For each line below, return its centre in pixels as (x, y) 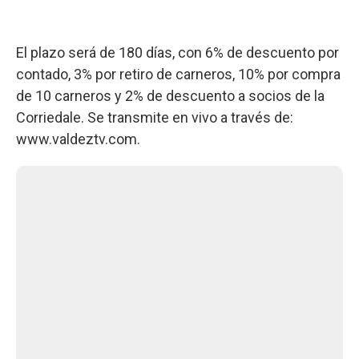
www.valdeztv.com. (78, 139)
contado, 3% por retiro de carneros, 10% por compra (178, 74)
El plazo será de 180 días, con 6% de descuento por (177, 52)
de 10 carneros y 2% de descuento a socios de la (170, 95)
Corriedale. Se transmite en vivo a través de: (155, 117)
